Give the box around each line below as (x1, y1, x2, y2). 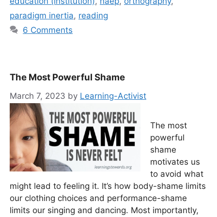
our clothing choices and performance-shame (10, 193, 187, 203)
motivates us (150, 156, 200, 167)
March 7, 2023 (10, 91, 65, 101)
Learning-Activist (80, 91, 146, 101)
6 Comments (23, 25, 73, 35)
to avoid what (150, 169, 203, 179)
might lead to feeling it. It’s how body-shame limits (10, 181, 206, 191)
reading (78, 10, 108, 20)
